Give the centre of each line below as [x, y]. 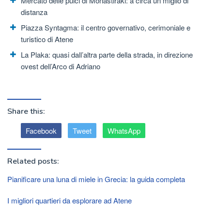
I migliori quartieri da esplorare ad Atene [70, 201]
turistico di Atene [47, 39]
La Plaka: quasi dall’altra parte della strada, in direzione [107, 54]
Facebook [41, 131]
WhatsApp [124, 131]
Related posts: [33, 162]
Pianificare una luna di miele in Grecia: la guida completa [96, 179]
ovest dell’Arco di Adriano [61, 66]
